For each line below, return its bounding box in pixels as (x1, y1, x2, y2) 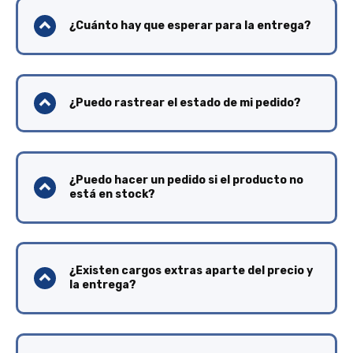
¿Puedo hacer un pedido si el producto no (69, 173, 303, 187)
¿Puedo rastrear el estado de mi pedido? (69, 95, 301, 110)
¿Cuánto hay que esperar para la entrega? (69, 19, 311, 33)
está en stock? (69, 187, 155, 201)
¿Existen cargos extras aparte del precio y (69, 264, 313, 278)
